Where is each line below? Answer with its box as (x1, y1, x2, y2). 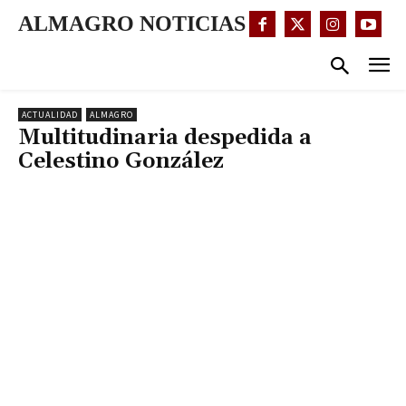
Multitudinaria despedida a (18, 124, 312, 152)
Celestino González (18, 148, 224, 176)
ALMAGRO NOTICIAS (18, 12, 246, 36)
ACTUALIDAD (22, 109, 78, 121)
